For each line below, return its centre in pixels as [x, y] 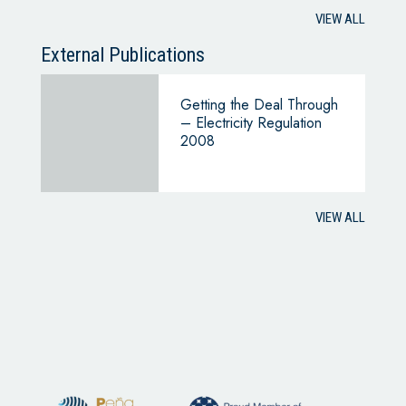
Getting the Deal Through [259, 104]
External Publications [122, 54]
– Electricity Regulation [251, 122]
